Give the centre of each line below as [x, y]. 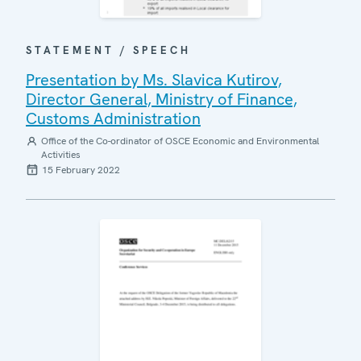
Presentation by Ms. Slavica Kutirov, [154, 80]
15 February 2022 [81, 170]
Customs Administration [113, 119]
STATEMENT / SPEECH [108, 51]
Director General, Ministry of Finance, [162, 100]
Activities [60, 155]
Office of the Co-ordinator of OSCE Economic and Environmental [180, 141]
